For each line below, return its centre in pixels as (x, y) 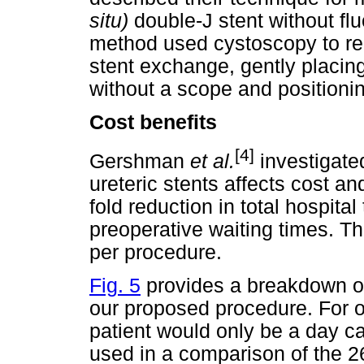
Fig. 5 (115, 286)
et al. (212, 161)
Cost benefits (153, 123)
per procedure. (156, 252)
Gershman (140, 161)
